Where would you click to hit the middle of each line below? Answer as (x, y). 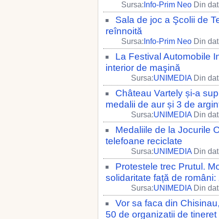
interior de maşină (143, 68)
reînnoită (124, 31)
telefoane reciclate (144, 141)
